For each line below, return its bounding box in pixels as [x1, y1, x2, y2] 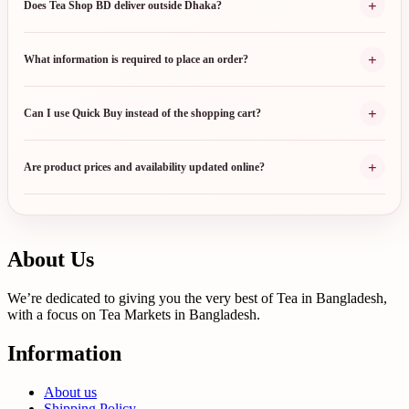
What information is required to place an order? [24, 53, 248, 67]
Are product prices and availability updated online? [24, 161, 265, 174]
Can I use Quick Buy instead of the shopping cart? [24, 107, 261, 121]
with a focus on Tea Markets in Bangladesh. [7, 307, 260, 323]
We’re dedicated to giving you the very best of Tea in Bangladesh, [7, 290, 387, 307]
